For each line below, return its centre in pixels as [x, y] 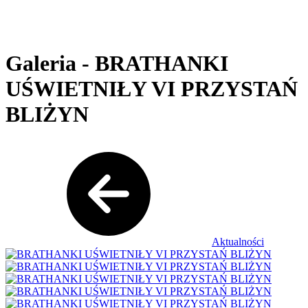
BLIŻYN [47, 114]
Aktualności [238, 241]
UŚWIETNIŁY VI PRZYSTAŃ [152, 89]
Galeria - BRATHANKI [117, 64]
